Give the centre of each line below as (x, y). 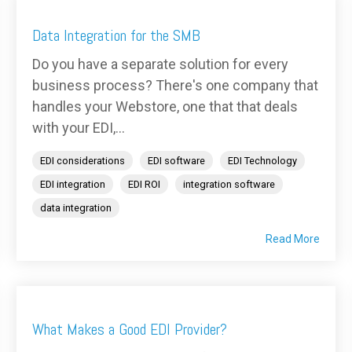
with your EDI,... (79, 128)
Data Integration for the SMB (116, 36)
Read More (293, 239)
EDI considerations (82, 161)
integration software (229, 185)
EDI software (176, 161)
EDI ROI (144, 185)
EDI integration (73, 185)
